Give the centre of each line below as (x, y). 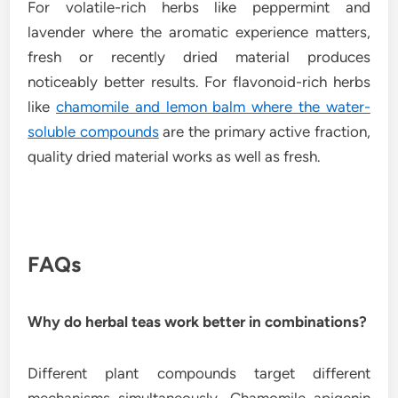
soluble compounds (93, 132)
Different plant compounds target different (199, 374)
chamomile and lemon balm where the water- (213, 107)
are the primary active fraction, (264, 132)
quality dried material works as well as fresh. (175, 157)
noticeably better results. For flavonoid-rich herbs (199, 82)
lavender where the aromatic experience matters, (199, 32)
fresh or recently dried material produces (199, 57)
